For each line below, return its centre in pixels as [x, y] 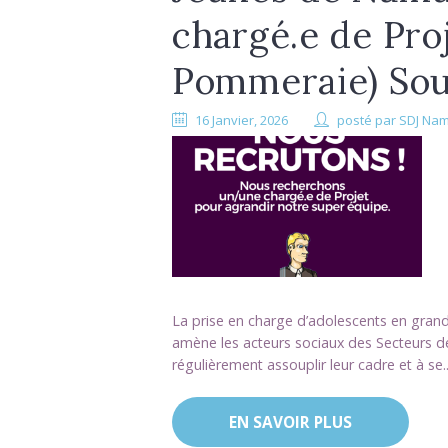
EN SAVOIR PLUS [290, 422]
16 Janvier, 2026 [242, 120]
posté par [368, 120]
